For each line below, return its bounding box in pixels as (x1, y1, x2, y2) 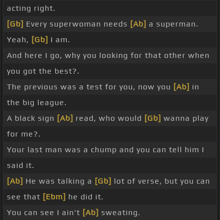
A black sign (7, 113, 57, 123)
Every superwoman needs (24, 19, 130, 29)
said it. (7, 161, 34, 170)
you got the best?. (7, 66, 80, 76)
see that (7, 192, 43, 202)
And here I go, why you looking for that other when (7, 51, 210, 60)
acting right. (7, 3, 55, 13)
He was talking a (23, 176, 95, 186)
